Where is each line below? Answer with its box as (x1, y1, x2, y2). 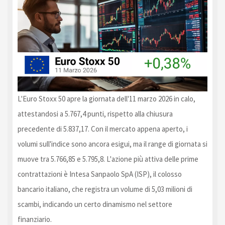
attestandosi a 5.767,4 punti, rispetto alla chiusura (18, 108, 173, 119)
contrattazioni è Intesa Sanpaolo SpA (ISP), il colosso (18, 169, 182, 179)
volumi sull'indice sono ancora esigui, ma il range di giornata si (18, 139, 207, 149)
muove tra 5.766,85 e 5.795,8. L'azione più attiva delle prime (18, 154, 198, 164)
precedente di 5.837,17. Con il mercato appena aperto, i (18, 124, 188, 134)
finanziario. (18, 214, 52, 224)
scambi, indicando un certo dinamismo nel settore (18, 199, 172, 209)
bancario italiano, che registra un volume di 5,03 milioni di (18, 184, 192, 194)
